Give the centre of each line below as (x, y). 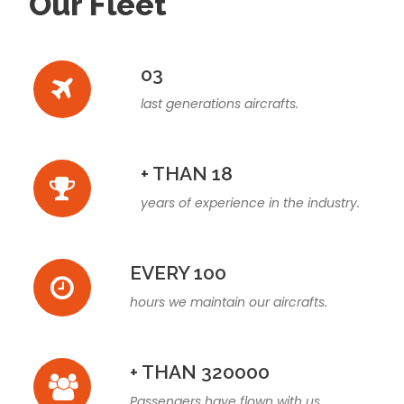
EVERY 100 (178, 273)
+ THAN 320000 (200, 372)
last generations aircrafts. (220, 104)
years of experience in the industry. (250, 203)
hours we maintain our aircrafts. (229, 303)
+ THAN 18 (187, 174)
